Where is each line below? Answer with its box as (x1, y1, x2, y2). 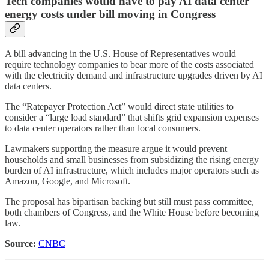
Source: (5, 238, 36, 249)
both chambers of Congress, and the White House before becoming (5, 207, 259, 217)
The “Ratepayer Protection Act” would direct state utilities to (5, 101, 234, 112)
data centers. (5, 80, 52, 91)
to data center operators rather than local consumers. (5, 122, 201, 133)
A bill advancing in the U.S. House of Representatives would (5, 48, 236, 59)
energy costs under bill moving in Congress (5, 7, 216, 20)
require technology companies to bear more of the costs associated (5, 59, 254, 70)
